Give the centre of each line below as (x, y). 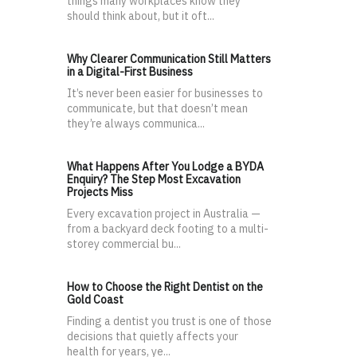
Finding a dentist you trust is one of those (169, 322)
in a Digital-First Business (130, 72)
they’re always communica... (136, 124)
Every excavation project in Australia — (164, 214)
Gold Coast (95, 300)
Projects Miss (100, 192)
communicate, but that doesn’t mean (157, 109)
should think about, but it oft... (141, 16)
